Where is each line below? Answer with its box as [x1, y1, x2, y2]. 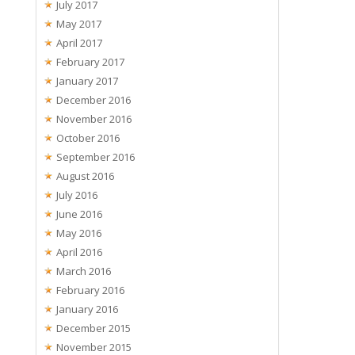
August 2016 [56, 168, 115, 183]
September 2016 [56, 149, 136, 164]
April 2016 [56, 244, 103, 259]
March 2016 [56, 263, 112, 278]
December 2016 [56, 92, 132, 107]
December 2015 [56, 320, 132, 335]
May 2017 [56, 16, 102, 31]
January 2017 [56, 73, 119, 88]
